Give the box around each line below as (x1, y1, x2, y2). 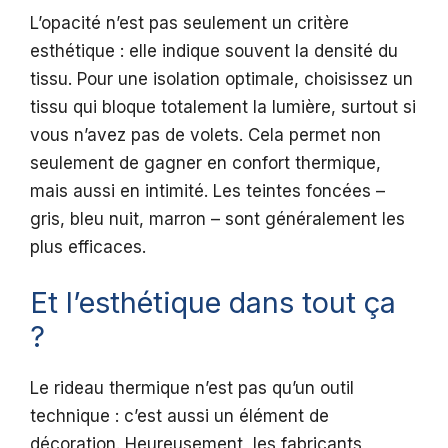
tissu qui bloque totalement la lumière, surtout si (30, 96, 416, 117)
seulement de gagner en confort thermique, (30, 152, 381, 173)
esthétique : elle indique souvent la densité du (30, 40, 398, 61)
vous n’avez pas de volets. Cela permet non (30, 124, 381, 145)
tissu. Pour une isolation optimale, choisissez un (30, 68, 413, 89)
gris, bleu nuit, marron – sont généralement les (30, 208, 405, 229)
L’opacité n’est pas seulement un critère (30, 12, 349, 33)
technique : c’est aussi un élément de (30, 406, 329, 427)
